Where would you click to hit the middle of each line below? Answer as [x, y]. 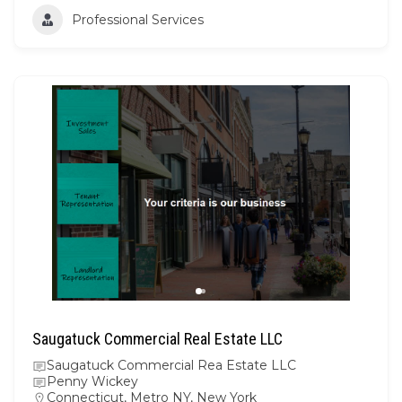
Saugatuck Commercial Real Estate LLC [157, 338]
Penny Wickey [92, 381]
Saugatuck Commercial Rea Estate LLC [171, 365]
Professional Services [138, 19]
